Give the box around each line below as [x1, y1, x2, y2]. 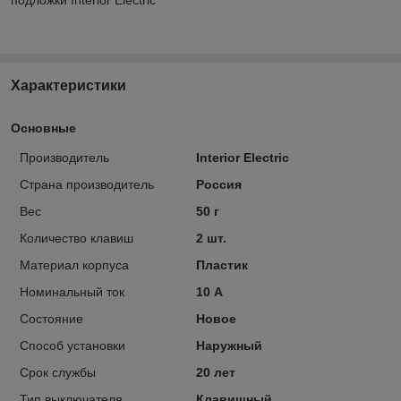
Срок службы [20, 364, 96, 380]
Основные [11, 120, 76, 135]
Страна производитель [20, 176, 154, 192]
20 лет [195, 364, 235, 380]
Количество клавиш [20, 230, 133, 245]
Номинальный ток [20, 284, 124, 299]
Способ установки [20, 337, 125, 353]
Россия [195, 176, 242, 192]
